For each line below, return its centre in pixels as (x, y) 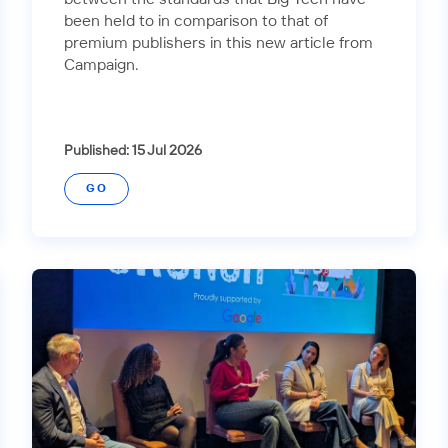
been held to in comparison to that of (196, 22)
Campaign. (101, 66)
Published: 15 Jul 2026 (133, 151)
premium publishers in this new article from (218, 44)
